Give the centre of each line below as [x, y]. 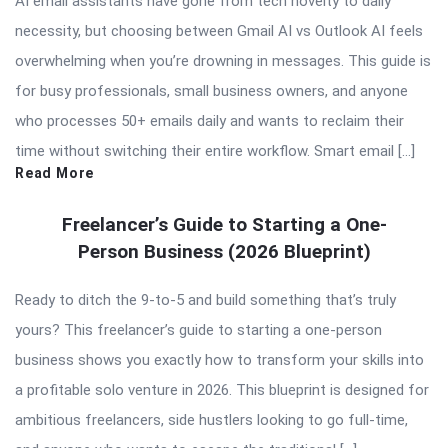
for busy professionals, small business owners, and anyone [211, 90]
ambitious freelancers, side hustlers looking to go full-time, [211, 419]
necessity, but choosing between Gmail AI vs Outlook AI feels [219, 30]
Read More [55, 172]
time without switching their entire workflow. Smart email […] [215, 150]
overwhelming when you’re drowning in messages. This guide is [223, 60]
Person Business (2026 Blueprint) [224, 251]
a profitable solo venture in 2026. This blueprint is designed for [222, 389]
